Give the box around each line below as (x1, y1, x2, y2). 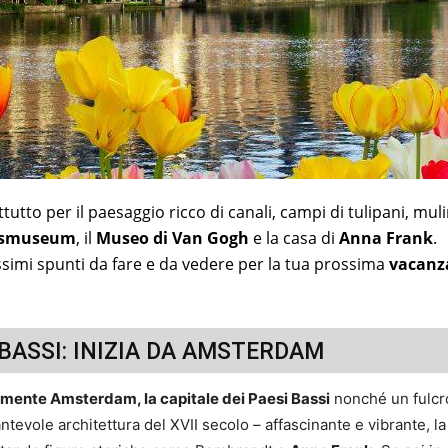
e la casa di (249, 226, 339, 249)
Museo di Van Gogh (96, 226, 249, 249)
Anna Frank (339, 226, 433, 249)
